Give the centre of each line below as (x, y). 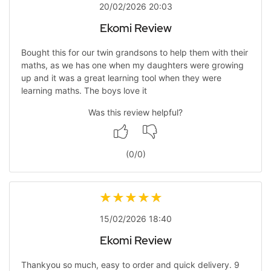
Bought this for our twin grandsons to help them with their (134, 52)
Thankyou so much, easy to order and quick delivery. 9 (130, 264)
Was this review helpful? (135, 112)
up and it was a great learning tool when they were (121, 77)
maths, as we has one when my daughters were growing (132, 65)
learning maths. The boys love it (84, 90)
